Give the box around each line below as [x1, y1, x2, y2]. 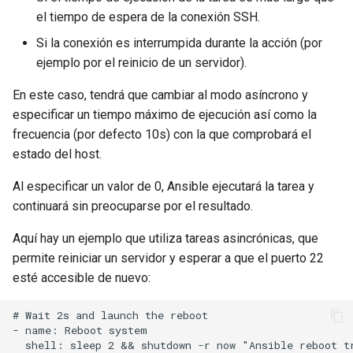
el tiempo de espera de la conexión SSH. [36, 9, 260, 24]
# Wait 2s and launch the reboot [13, 308, 208, 323]
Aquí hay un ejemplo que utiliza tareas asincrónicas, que [13, 230, 318, 246]
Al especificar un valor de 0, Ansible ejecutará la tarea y [13, 178, 314, 194]
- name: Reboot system [13, 323, 147, 338]
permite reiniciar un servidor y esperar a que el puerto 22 [13, 250, 324, 266]
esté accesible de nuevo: [13, 269, 150, 285]
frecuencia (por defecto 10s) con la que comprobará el [13, 126, 311, 142]
